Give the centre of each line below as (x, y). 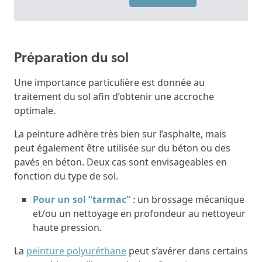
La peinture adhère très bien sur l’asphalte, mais (120, 134)
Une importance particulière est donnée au (109, 82)
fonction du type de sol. (66, 176)
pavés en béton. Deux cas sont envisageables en (120, 162)
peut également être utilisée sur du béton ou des (122, 148)
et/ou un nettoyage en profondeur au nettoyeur (139, 213)
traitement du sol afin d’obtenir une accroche (114, 96)
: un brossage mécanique (187, 199)
